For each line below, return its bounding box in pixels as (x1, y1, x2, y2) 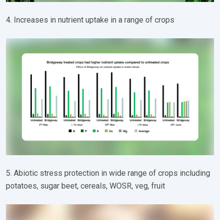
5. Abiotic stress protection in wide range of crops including (6, 168, 210, 178)
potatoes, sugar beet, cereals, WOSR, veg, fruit (6, 181, 165, 191)
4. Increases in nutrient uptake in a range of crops (6, 15, 174, 25)
